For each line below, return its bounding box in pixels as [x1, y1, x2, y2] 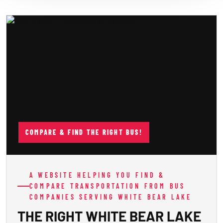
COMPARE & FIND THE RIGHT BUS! [25, 128, 142, 136]
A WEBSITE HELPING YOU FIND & [29, 171, 165, 179]
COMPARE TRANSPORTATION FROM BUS [29, 182, 186, 190]
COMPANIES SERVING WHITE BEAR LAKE [29, 193, 192, 201]
